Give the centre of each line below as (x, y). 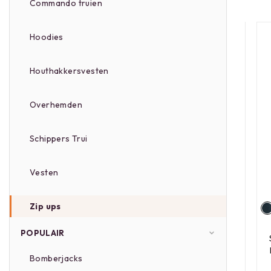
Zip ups (45, 206)
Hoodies (47, 37)
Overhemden (56, 105)
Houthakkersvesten (69, 71)
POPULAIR (43, 233)
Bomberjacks (56, 258)
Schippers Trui (59, 139)
